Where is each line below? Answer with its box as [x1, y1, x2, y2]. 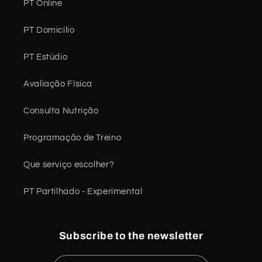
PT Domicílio [23, 26, 75, 35]
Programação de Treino [23, 133, 122, 143]
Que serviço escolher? [23, 160, 115, 170]
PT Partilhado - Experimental [23, 187, 143, 196]
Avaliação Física [23, 80, 93, 89]
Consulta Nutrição [23, 106, 99, 116]
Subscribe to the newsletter [58, 230, 204, 242]
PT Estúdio [23, 53, 68, 62]
